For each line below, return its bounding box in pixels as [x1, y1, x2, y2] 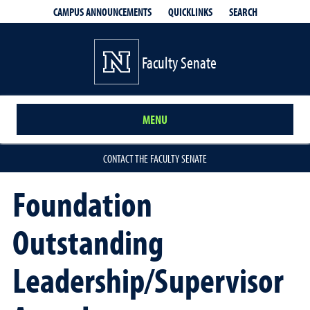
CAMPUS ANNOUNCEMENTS [53, 5, 152, 19]
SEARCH [228, 4, 257, 19]
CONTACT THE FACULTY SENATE [103, 152, 207, 165]
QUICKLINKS [167, 4, 212, 19]
